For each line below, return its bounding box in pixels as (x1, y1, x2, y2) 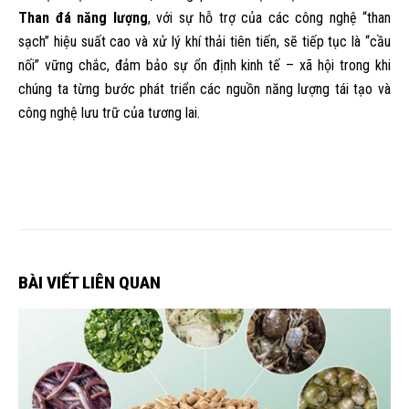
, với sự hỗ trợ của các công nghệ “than (147, 8, 391, 26)
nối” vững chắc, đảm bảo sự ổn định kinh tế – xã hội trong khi (18, 56, 391, 74)
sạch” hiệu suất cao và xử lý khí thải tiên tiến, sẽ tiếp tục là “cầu (18, 32, 391, 50)
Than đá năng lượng (18, 8, 148, 26)
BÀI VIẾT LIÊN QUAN (18, 271, 161, 293)
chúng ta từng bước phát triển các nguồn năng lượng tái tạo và (18, 79, 391, 98)
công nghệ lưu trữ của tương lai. (18, 103, 200, 121)
